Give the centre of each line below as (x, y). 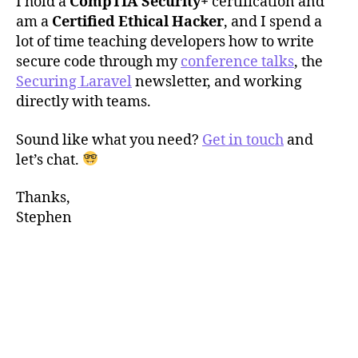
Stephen (44, 218)
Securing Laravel (74, 82)
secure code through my (98, 62)
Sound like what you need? (109, 140)
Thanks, (43, 198)
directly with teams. (84, 102)
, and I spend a (273, 22)
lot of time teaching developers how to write (165, 42)
